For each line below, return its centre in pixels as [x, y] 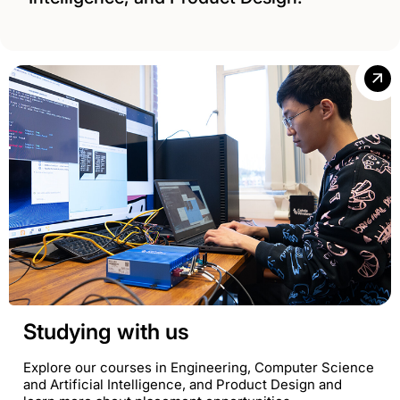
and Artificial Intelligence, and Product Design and [183, 384]
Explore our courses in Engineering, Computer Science [199, 367]
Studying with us [106, 331]
